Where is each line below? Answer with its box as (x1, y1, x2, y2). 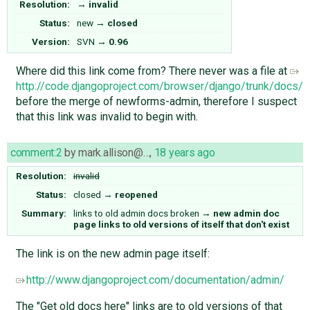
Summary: (21, 207, 67, 219)
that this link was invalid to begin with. (15, 109, 198, 123)
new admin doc (213, 207, 280, 219)
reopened (115, 188, 158, 200)
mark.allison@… (78, 145, 150, 159)
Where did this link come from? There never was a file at (15, 64, 290, 77)
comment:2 (10, 145, 62, 159)
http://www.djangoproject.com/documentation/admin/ (26, 273, 284, 286)
